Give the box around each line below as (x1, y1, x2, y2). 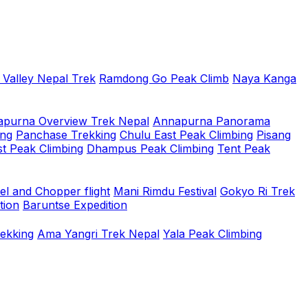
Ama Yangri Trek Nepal (37, 227, 159, 241)
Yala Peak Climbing (163, 227, 262, 241)
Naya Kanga (232, 71, 296, 85)
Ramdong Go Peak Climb (99, 71, 229, 85)
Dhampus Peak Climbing (87, 142, 214, 155)
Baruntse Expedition (23, 198, 127, 212)
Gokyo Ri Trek (220, 184, 295, 198)
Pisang (256, 128, 291, 142)
